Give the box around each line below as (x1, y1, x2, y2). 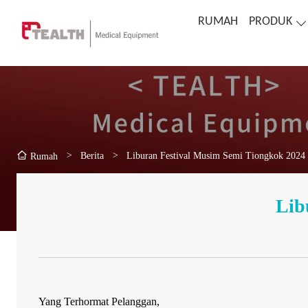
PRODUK (249, 15, 292, 28)
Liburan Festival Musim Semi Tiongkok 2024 (126, 150, 305, 161)
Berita (80, 150, 104, 161)
